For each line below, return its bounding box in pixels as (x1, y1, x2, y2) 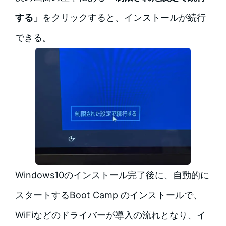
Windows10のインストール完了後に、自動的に (15, 169, 209, 180)
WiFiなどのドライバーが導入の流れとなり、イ (15, 209, 206, 220)
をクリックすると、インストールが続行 (42, 12, 206, 23)
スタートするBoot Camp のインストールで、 (15, 189, 202, 200)
